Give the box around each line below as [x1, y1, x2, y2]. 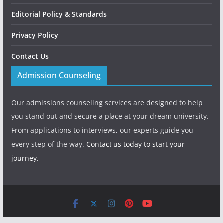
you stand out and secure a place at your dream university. [11, 111, 209, 121]
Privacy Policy [11, 30, 58, 40]
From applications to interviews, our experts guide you [11, 125, 193, 135]
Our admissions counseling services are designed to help [11, 98, 203, 107]
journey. [11, 153, 39, 163]
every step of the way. [11, 139, 86, 149]
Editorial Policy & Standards [11, 9, 107, 19]
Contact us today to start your [86, 139, 185, 149]
